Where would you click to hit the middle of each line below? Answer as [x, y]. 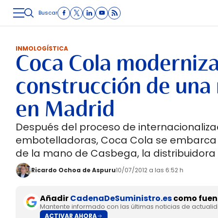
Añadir [55, 198]
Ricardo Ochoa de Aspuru [73, 170]
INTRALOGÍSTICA [151, 26]
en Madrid [65, 109]
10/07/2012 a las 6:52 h [150, 170]
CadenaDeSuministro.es [121, 198]
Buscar [48, 13]
